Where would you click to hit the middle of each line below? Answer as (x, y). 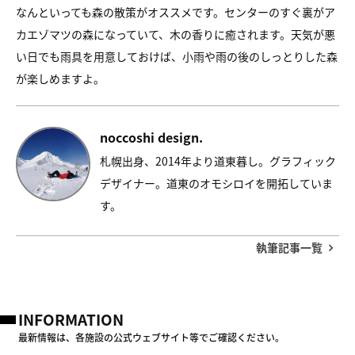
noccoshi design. (151, 137)
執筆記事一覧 (289, 247)
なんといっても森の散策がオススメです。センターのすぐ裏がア (176, 12)
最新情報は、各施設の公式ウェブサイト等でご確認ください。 (151, 337)
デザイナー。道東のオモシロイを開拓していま (216, 183)
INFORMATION (71, 319)
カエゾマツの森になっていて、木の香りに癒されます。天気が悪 (176, 34)
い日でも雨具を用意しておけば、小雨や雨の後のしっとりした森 (177, 56)
